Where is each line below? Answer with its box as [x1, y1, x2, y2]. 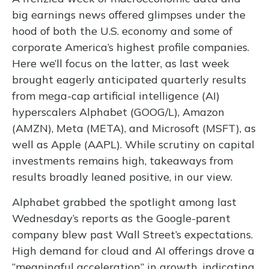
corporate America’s [12, 40, 113, 54]
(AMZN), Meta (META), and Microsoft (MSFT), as [12, 121, 256, 135]
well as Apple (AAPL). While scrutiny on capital [12, 138, 255, 151]
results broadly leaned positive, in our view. [12, 170, 235, 184]
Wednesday [12, 211, 73, 225]
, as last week [160, 56, 229, 70]
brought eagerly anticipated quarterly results [12, 73, 246, 86]
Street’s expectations [143, 228, 251, 241]
